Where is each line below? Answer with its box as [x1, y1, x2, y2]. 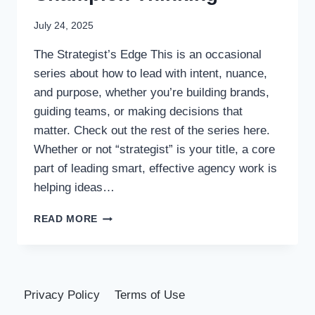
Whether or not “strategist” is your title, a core [34, 143, 275, 157]
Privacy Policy [24, 288, 101, 302]
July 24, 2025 [34, 20, 94, 32]
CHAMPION [97, 240, 155, 251]
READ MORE [34, 214, 98, 225]
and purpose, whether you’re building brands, [34, 86, 269, 100]
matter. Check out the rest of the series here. [34, 124, 270, 138]
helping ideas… [34, 181, 115, 195]
